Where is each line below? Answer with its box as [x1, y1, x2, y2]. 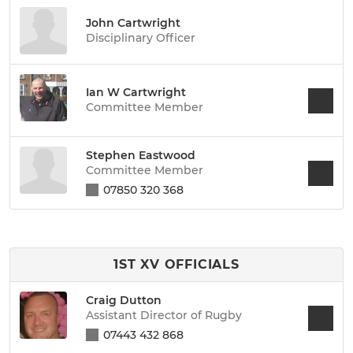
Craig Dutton [86, 292, 162, 307]
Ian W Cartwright [86, 85, 186, 99]
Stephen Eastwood [86, 147, 195, 162]
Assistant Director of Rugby [86, 307, 242, 322]
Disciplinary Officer [86, 30, 195, 45]
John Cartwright [86, 15, 180, 30]
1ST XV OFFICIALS [113, 257, 240, 272]
